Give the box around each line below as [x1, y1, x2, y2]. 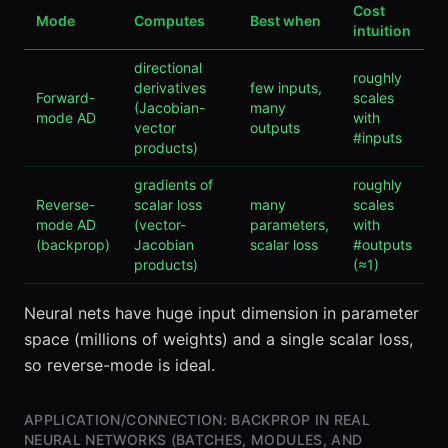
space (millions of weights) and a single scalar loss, [24, 329, 413, 349]
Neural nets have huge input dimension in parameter [24, 303, 419, 323]
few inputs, [250, 79, 322, 96]
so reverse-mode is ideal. [24, 355, 215, 375]
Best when [250, 12, 321, 29]
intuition [353, 22, 411, 39]
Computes [134, 12, 205, 29]
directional [134, 59, 202, 76]
